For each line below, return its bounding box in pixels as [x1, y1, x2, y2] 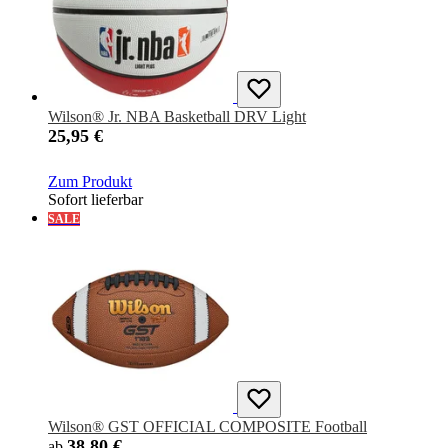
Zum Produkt [48, 173, 132, 191]
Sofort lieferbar [48, 191, 143, 209]
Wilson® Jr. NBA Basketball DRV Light [48, 108, 306, 126]
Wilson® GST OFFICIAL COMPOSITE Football [48, 418, 367, 436]
